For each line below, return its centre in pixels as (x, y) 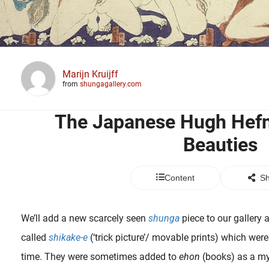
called (35, 237)
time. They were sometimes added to (100, 257)
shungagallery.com (111, 84)
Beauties (220, 145)
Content (179, 178)
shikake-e (68, 237)
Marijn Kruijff (90, 74)
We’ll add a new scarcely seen (85, 218)
